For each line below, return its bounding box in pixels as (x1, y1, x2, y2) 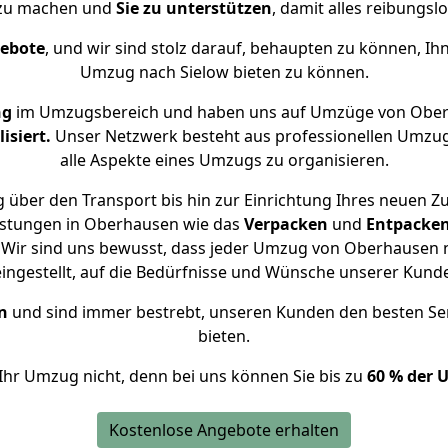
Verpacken (243, 213, 328, 235)
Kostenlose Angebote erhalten (109, 419, 339, 441)
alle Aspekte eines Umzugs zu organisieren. (59, 149, 389, 171)
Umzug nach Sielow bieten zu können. (79, 61, 369, 83)
